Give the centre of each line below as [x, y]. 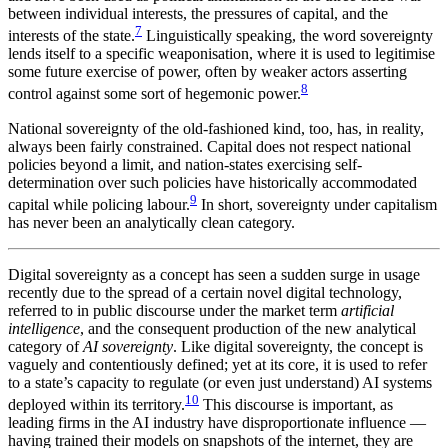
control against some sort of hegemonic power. [154, 94]
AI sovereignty [128, 346]
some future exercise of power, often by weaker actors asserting [207, 72]
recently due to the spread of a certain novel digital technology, [205, 292]
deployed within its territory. [96, 405]
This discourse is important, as [296, 405]
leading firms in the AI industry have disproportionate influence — [217, 423]
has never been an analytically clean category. [151, 222]
